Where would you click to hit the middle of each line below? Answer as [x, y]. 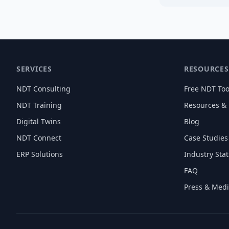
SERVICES [34, 69]
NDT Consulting [43, 89]
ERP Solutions [40, 154]
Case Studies [206, 138]
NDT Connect [39, 138]
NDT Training [39, 105]
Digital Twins [39, 121]
